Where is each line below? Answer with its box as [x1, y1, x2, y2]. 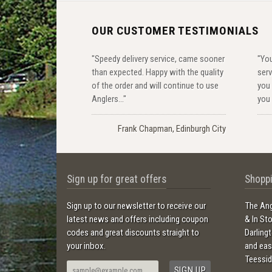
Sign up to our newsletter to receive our [67, 200, 206, 212]
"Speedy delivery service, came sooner [91, 53, 225, 64]
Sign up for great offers [67, 173, 167, 185]
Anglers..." [91, 93, 126, 104]
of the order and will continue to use [91, 80, 219, 91]
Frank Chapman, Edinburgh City [118, 123, 226, 134]
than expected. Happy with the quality [91, 66, 223, 78]
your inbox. [67, 240, 106, 252]
